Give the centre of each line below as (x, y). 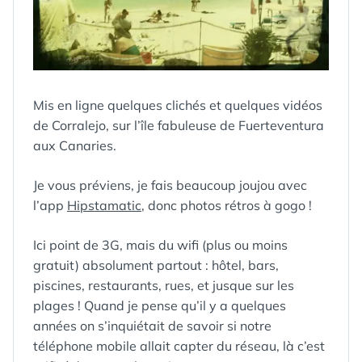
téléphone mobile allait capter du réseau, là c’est (179, 346)
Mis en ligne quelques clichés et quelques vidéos (178, 105)
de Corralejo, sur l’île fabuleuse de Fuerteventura (179, 125)
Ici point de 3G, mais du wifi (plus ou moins (160, 245)
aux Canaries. (75, 145)
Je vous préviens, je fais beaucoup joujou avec (170, 185)
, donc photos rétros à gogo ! (227, 205)
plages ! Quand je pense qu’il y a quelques (160, 305)
